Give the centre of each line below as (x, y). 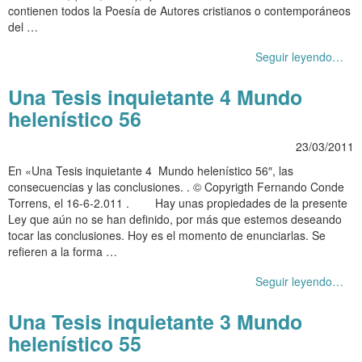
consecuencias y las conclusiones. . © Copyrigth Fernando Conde (176, 186)
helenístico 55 (75, 343)
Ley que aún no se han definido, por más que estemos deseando (175, 219)
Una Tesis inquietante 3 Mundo (155, 321)
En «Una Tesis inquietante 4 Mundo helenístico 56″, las (151, 170)
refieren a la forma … (63, 251)
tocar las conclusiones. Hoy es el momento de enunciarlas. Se (167, 235)
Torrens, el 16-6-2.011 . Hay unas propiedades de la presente (178, 202)
